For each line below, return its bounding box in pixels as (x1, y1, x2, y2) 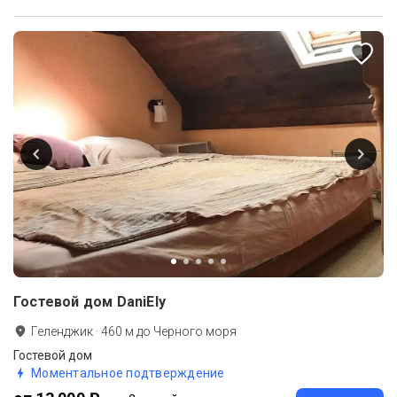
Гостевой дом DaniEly (13, 293, 166, 311)
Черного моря (153, 324, 237, 339)
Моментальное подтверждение (31, 366, 225, 381)
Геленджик (31, 324, 93, 339)
